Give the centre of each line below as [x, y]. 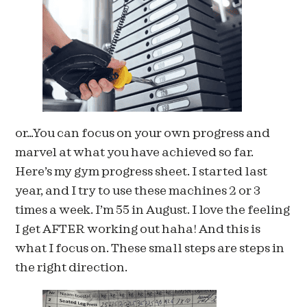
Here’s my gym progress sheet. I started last [142, 172]
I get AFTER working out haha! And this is [138, 230]
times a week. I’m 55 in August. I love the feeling [153, 210]
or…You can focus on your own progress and [143, 134]
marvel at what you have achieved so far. [135, 153]
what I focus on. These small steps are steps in [150, 249]
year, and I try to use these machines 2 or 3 [138, 191]
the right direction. [72, 268]
